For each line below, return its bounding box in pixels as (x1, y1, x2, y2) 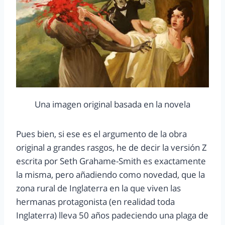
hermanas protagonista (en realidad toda (16, 196, 175, 208)
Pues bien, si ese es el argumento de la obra (16, 128, 187, 140)
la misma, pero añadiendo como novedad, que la (16, 169, 205, 181)
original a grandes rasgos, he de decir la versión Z (16, 142, 207, 154)
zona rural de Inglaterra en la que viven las (16, 182, 181, 194)
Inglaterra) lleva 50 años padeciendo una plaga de (16, 209, 208, 221)
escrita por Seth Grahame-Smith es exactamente (16, 155, 206, 167)
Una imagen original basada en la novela (35, 98, 190, 110)
